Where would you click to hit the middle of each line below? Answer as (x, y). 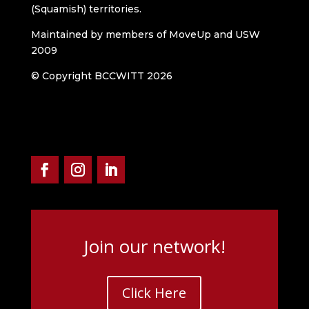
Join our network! (154, 247)
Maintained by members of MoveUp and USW (145, 35)
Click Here (154, 293)
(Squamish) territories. (86, 9)
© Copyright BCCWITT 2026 (101, 76)
